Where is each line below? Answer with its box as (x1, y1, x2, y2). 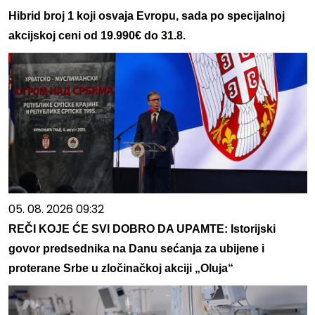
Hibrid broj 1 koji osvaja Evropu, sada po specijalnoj (8, 10, 285, 22)
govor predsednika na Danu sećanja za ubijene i (8, 243, 264, 255)
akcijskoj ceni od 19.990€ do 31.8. (8, 30, 186, 42)
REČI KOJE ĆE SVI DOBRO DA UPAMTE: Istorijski (8, 223, 276, 236)
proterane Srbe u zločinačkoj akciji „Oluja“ (8, 262, 233, 275)
